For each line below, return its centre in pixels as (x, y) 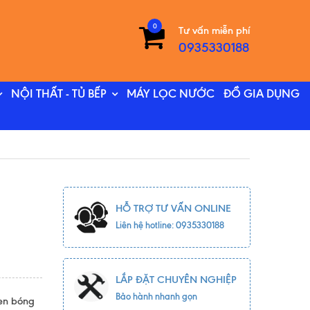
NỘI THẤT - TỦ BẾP (58, 94)
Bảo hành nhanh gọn (156, 296)
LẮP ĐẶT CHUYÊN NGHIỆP (176, 280)
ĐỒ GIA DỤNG (261, 94)
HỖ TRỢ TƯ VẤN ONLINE (173, 208)
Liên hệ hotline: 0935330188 (170, 225)
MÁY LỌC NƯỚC (170, 94)
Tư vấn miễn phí (214, 30)
